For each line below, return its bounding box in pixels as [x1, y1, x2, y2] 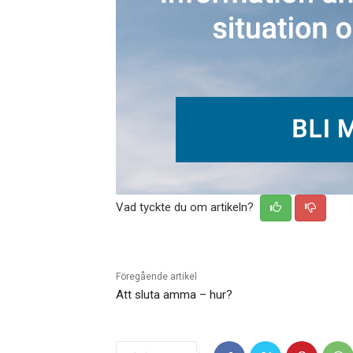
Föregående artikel [116, 271, 197, 283]
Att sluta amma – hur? [116, 288, 232, 303]
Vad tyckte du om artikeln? [116, 200, 257, 215]
